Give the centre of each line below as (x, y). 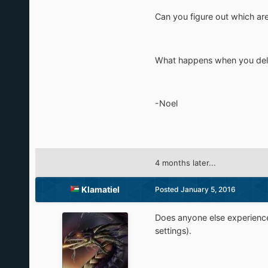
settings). (173, 231)
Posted (167, 190)
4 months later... (185, 163)
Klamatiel (101, 190)
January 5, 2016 (208, 190)
